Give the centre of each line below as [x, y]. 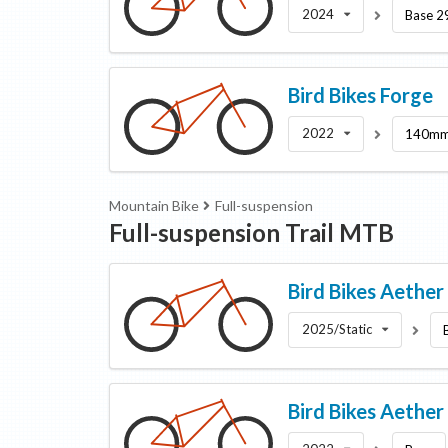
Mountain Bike [153, 206]
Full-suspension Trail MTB [251, 233]
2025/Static [337, 329]
